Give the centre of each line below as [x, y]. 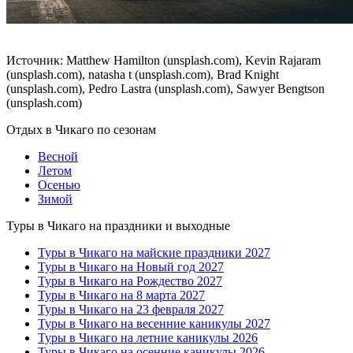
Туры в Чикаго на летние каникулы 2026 [148, 337]
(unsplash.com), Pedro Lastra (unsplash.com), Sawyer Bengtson [165, 88]
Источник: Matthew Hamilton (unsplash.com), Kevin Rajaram [163, 60]
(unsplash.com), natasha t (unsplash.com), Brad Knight [143, 74]
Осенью [59, 184]
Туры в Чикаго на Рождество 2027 [130, 281]
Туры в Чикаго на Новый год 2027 [131, 266]
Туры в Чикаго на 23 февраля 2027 [131, 309]
